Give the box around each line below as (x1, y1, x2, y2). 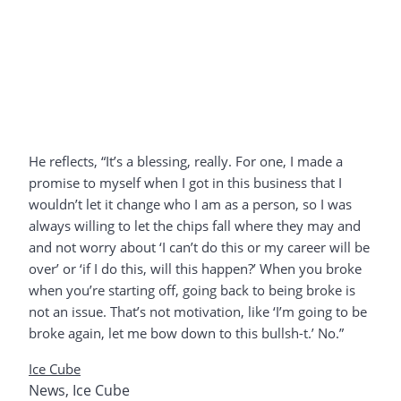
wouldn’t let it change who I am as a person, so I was (29, 195, 352, 214)
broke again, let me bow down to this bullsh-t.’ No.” (29, 324, 344, 343)
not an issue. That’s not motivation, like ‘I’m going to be (29, 303, 367, 321)
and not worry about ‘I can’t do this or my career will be (29, 238, 370, 257)
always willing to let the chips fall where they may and (29, 217, 361, 235)
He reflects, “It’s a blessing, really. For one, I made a (29, 152, 343, 171)
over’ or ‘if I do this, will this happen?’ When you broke (29, 260, 362, 278)
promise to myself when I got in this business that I (29, 174, 342, 192)
